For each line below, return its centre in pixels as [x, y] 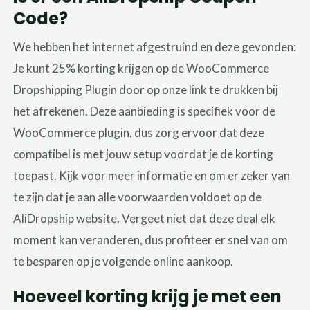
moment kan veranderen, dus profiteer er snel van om [151, 239]
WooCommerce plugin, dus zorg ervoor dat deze [139, 132]
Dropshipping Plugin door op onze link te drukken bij [146, 89]
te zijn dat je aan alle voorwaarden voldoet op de [138, 197]
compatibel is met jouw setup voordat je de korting [144, 154]
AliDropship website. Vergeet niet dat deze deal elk [145, 218]
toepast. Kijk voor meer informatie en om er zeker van [152, 175]
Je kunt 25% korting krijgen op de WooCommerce [142, 68]
